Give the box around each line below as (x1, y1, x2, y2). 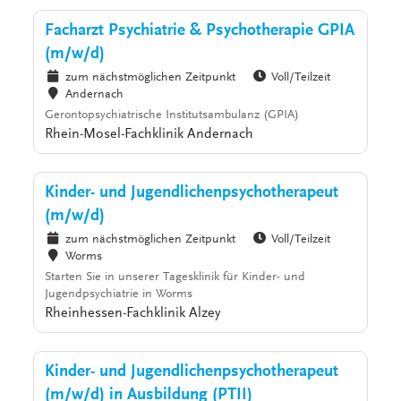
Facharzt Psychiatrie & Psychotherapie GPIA (45, 22, 355, 40)
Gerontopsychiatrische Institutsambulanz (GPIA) (45, 109, 300, 123)
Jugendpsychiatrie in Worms (45, 288, 193, 302)
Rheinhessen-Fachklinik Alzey (45, 306, 221, 321)
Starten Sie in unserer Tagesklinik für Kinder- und (45, 271, 306, 285)
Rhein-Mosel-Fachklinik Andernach (45, 127, 254, 142)
